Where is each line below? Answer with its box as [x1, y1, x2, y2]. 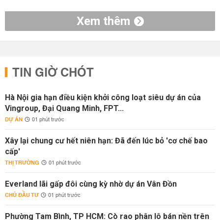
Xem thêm [76, 14, 130, 28]
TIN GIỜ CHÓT [12, 62, 94, 84]
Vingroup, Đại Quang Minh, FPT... [5, 104, 124, 113]
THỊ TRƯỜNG [5, 158, 39, 168]
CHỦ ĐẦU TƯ [5, 190, 39, 200]
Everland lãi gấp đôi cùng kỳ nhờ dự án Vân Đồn [5, 179, 177, 189]
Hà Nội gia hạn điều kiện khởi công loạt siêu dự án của [5, 93, 201, 102]
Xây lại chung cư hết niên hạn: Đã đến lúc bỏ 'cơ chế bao [5, 136, 208, 145]
